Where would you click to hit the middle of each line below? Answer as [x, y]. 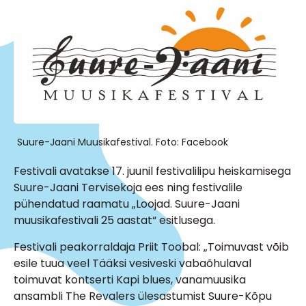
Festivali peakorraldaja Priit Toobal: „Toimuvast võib [151, 247]
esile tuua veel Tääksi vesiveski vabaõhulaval [133, 263]
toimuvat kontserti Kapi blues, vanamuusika [130, 279]
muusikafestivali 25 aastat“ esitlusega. [114, 220]
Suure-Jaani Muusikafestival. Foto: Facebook [123, 142]
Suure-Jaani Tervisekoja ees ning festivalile [128, 187]
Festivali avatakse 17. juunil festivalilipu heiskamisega [152, 171]
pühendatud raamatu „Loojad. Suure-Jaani [127, 204]
